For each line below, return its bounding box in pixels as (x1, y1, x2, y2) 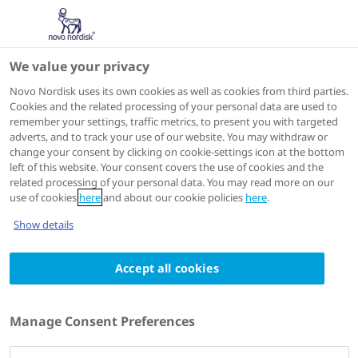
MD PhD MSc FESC (26, 309, 137, 327)
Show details (14, 217, 74, 232)
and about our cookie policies (101, 190, 245, 205)
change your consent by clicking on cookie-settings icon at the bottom (10, 145, 344, 159)
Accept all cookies (115, 261, 219, 276)
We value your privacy (10, 58, 149, 75)
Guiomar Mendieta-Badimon (26, 283, 296, 309)
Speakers (32, 82, 82, 97)
